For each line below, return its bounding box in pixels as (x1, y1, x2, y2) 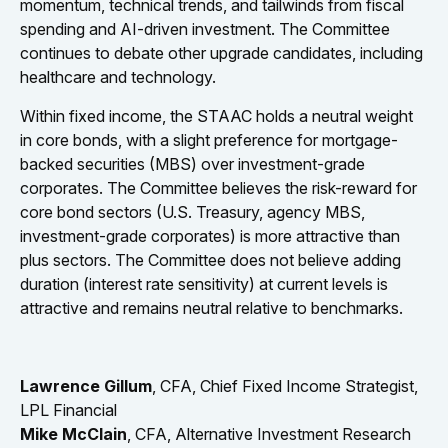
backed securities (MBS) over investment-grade (20, 153, 365, 174)
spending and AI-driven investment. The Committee (20, 18, 390, 39)
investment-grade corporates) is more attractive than (20, 225, 400, 246)
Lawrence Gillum (20, 375, 152, 396)
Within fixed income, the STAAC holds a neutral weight (20, 105, 413, 126)
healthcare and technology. (20, 66, 216, 87)
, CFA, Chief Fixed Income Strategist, (152, 375, 418, 396)
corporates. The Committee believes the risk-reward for (20, 177, 417, 198)
